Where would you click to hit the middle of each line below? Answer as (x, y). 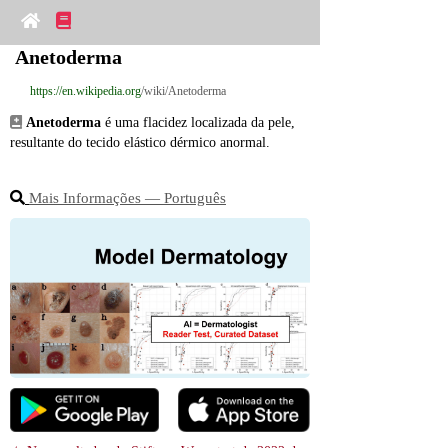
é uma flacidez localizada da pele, (198, 122)
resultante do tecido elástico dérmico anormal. (140, 142)
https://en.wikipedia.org (85, 91)
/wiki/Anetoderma (183, 91)
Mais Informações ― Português (127, 198)
